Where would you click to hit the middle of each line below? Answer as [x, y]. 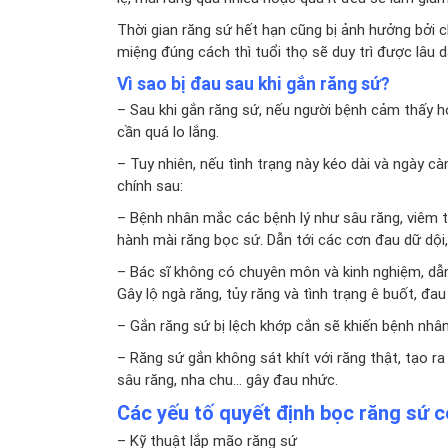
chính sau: [150, 185]
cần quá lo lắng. [168, 131]
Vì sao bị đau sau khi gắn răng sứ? [253, 83]
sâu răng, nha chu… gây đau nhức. [227, 379]
